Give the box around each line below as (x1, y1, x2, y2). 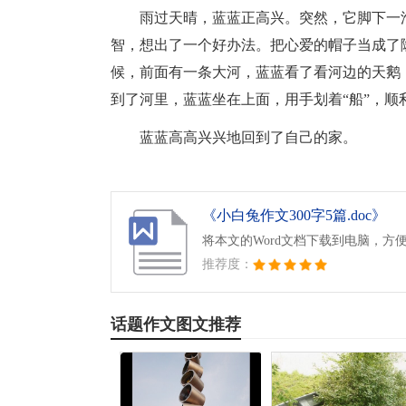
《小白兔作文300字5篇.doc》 (202, 208, 386, 223)
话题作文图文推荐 (111, 315, 241, 333)
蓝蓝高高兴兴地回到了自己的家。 (140, 130, 357, 145)
